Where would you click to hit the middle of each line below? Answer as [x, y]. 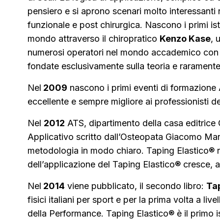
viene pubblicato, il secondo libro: [136, 186]
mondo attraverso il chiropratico [94, 38]
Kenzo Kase [185, 38]
